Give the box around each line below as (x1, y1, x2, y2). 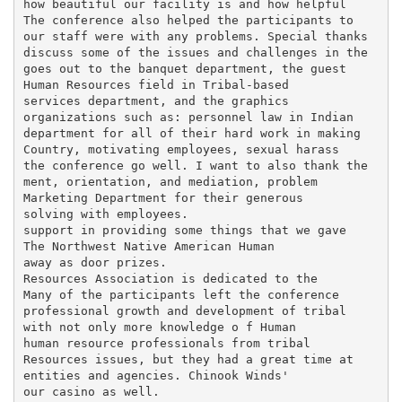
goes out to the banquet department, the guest (22, 61, 346, 75)
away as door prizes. (22, 255, 167, 269)
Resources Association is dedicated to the (22, 271, 318, 285)
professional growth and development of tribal (22, 303, 346, 318)
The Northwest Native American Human (22, 239, 275, 253)
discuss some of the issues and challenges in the (22, 45, 368, 59)
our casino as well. (22, 384, 160, 398)
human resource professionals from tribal (22, 336, 310, 350)
